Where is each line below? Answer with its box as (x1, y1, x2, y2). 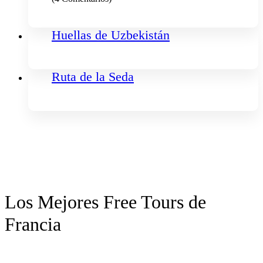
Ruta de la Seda (52, 69, 134, 84)
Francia (5, 214, 61, 235)
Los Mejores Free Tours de (5, 191, 206, 213)
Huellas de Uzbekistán (52, 28, 170, 42)
